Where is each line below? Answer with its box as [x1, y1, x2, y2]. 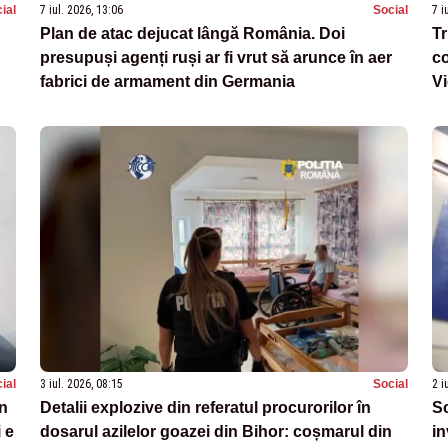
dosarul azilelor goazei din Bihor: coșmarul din [40, 422, 392, 440]
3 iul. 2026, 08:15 [40, 376, 123, 391]
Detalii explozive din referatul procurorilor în [40, 398, 371, 416]
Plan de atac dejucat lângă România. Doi [40, 24, 345, 42]
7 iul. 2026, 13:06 [40, 2, 123, 17]
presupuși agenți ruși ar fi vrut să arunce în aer [40, 48, 392, 66]
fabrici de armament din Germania [40, 72, 295, 90]
